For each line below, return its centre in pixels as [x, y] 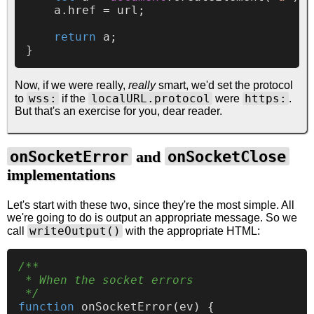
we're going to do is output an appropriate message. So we [152, 218]
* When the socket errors [106, 280]
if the [74, 98]
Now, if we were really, [71, 85]
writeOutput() [75, 231]
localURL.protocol [150, 98]
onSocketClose [227, 157]
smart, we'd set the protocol [224, 85]
